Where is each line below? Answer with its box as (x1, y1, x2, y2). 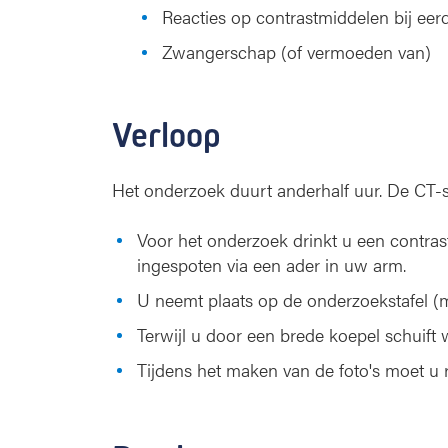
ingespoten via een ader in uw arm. (137, 252, 406, 277)
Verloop (112, 114, 221, 157)
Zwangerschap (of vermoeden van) (162, 39, 431, 64)
